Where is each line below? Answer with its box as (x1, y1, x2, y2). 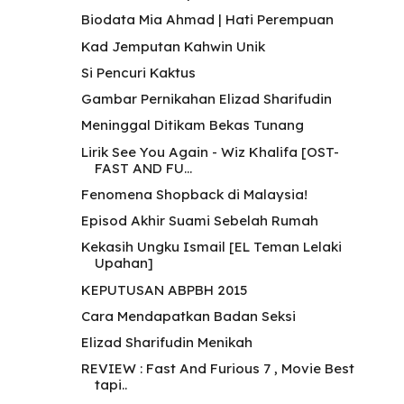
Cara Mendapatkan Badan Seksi (80, 307, 296, 325)
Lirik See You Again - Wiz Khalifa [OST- (80, 142, 339, 161)
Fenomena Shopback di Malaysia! (80, 185, 308, 203)
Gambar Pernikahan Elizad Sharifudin (80, 90, 332, 108)
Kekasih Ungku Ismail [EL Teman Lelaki (80, 238, 342, 256)
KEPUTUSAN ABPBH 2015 (80, 280, 247, 298)
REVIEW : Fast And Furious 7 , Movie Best (80, 360, 354, 378)
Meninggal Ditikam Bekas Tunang (80, 116, 304, 134)
